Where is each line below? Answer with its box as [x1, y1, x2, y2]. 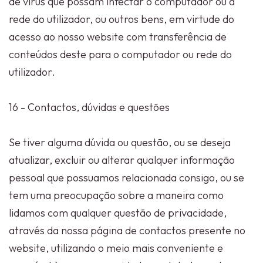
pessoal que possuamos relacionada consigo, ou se [9, 171, 244, 184]
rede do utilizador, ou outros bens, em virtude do [9, 12, 234, 26]
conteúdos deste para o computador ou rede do [9, 48, 232, 61]
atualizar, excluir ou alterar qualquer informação [9, 153, 235, 167]
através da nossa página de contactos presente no [9, 224, 245, 237]
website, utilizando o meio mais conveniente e [9, 241, 223, 255]
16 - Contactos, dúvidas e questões [9, 100, 170, 114]
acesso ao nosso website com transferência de [9, 30, 227, 43]
